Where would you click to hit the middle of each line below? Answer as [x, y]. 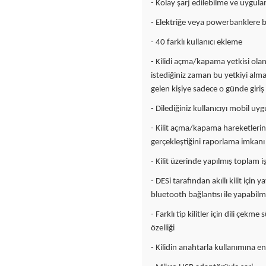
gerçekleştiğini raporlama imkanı [208, 142]
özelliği [163, 228]
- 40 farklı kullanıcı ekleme [197, 42]
